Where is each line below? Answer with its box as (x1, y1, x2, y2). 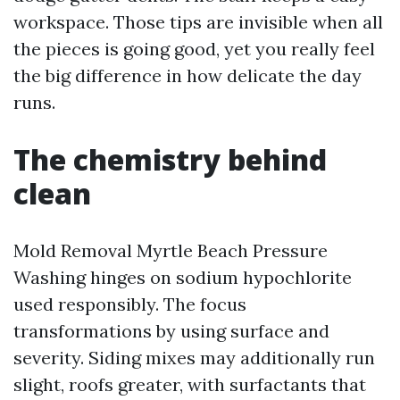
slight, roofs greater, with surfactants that (13, 373, 366, 396)
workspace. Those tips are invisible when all (13, 11, 383, 33)
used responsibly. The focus (13, 293, 246, 315)
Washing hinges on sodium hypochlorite (13, 266, 352, 288)
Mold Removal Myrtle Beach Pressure (13, 239, 328, 262)
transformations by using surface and (13, 320, 329, 342)
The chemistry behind (13, 140, 327, 179)
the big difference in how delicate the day (13, 64, 362, 87)
